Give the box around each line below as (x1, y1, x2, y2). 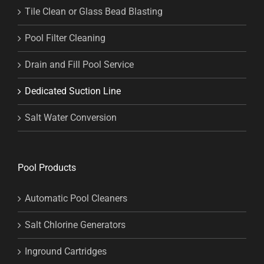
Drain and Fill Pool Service (25, 59, 134, 71)
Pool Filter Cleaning (25, 32, 105, 44)
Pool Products (18, 162, 76, 174)
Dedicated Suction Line (25, 85, 121, 97)
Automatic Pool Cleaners (25, 193, 127, 204)
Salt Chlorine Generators (25, 219, 126, 231)
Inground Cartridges (25, 246, 107, 258)
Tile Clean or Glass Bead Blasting (25, 6, 163, 18)
